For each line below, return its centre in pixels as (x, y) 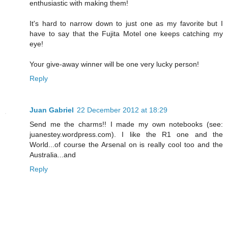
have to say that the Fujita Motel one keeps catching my (126, 34)
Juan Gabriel (52, 110)
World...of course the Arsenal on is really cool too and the (126, 145)
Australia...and (53, 155)
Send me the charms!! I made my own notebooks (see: (126, 124)
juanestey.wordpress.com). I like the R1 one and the (126, 135)
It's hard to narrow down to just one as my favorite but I (126, 24)
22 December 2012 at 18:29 (122, 110)
